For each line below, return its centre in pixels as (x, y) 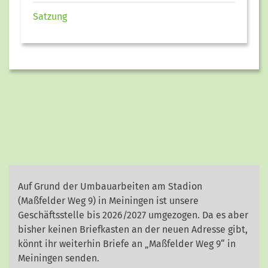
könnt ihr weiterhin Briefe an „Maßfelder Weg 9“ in (127, 244)
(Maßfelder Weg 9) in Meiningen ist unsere (108, 201)
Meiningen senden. (59, 258)
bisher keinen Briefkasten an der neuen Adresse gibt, (133, 230)
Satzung (50, 17)
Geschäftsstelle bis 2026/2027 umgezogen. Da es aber (133, 215)
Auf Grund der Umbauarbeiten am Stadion (110, 187)
